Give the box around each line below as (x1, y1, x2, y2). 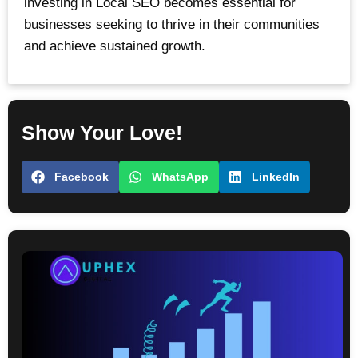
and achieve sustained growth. (24, 38, 205, 54)
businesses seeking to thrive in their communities (24, 16, 320, 32)
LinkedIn (251, 170, 300, 183)
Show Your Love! (22, 121, 183, 145)
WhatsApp (151, 170, 209, 183)
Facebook (54, 170, 109, 183)
